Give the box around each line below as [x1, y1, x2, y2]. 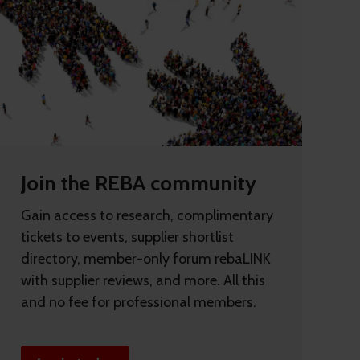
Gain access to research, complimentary [21, 206, 273, 224]
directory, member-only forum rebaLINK [21, 249, 271, 268]
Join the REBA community [21, 170, 256, 196]
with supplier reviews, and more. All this [21, 271, 265, 289]
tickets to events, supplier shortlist [21, 227, 234, 246]
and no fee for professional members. [21, 292, 256, 311]
